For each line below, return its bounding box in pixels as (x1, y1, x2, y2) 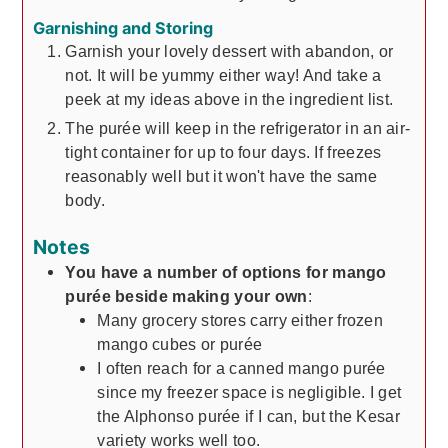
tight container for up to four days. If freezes (65, 142, 382, 161)
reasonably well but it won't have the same (65, 166, 377, 185)
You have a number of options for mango (65, 263, 387, 282)
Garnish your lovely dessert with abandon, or (65, 41, 394, 60)
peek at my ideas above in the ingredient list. (65, 89, 394, 108)
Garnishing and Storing (33, 17, 214, 38)
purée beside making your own (65, 287, 308, 306)
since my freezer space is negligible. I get (97, 383, 402, 402)
